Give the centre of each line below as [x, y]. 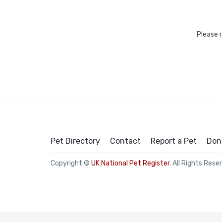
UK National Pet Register [130, 163]
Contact [125, 141]
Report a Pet [174, 141]
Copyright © [71, 163]
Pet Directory [75, 141]
